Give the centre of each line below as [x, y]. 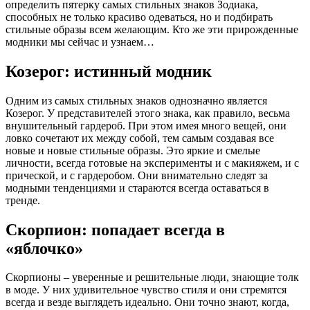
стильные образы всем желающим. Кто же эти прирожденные [152, 29]
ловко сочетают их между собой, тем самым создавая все [140, 138]
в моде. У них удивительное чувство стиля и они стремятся [146, 290]
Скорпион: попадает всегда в [115, 229]
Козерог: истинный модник [109, 71]
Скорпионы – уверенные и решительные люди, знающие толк [152, 277]
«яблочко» [44, 248]
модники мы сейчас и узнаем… [80, 42]
